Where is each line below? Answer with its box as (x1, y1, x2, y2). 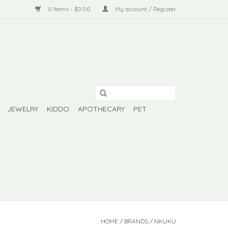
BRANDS (124, 217, 148, 225)
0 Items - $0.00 (46, 5, 92, 13)
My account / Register (113, 5, 176, 13)
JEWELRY (7, 104, 38, 113)
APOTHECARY (78, 104, 125, 113)
